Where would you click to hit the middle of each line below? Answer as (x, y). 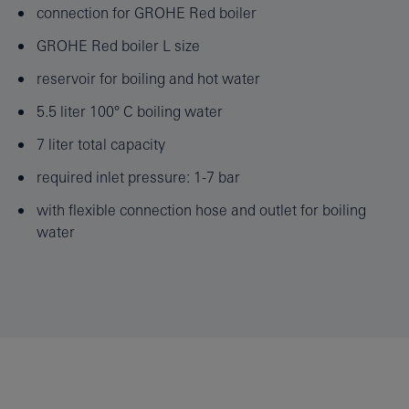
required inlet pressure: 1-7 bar (138, 177)
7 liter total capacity (100, 144)
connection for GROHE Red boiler (146, 12)
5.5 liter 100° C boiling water (129, 111)
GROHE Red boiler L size (118, 45)
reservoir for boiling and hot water (148, 78)
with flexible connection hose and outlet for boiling (201, 210)
